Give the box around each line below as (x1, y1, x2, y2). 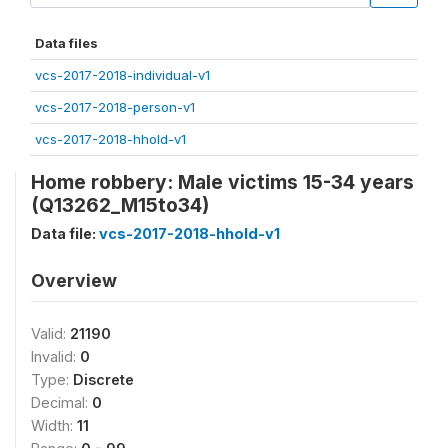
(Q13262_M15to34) (31, 192, 209, 217)
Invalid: (31, 347, 80, 365)
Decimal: (31, 393, 92, 411)
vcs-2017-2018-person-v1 (35, 98, 195, 115)
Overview (31, 269, 117, 291)
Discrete (73, 370, 134, 388)
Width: (31, 416, 77, 434)
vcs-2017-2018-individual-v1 (35, 66, 210, 83)
